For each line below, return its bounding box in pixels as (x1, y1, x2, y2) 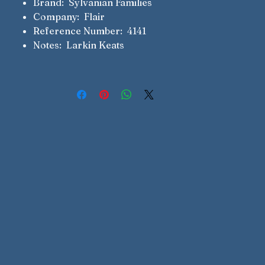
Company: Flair (33, 11, 105, 22)
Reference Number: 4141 (33, 25, 146, 37)
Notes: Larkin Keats (33, 39, 124, 51)
